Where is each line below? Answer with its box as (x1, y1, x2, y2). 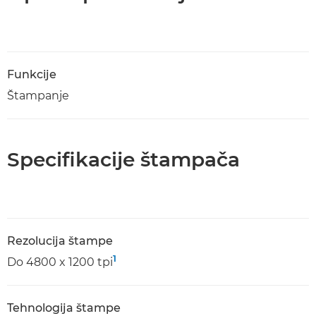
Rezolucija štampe (7, 234, 113, 248)
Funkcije (7, 68, 56, 81)
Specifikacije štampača (7, 147, 240, 171)
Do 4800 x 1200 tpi (7, 255, 113, 269)
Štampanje (7, 89, 69, 102)
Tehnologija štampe (7, 301, 121, 315)
